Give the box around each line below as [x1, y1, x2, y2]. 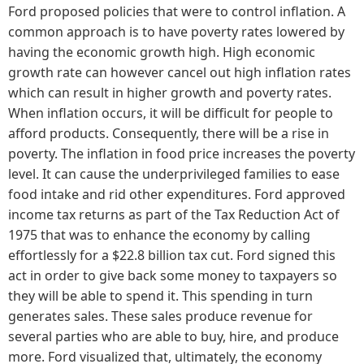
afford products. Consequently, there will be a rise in [8, 123, 329, 142]
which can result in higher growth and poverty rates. [8, 83, 331, 102]
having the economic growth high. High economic [8, 42, 315, 61]
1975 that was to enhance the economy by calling [8, 225, 310, 244]
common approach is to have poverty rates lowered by [8, 22, 344, 41]
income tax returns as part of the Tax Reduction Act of [8, 205, 340, 223]
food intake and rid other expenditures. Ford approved [8, 184, 345, 203]
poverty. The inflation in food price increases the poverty [8, 144, 355, 162]
